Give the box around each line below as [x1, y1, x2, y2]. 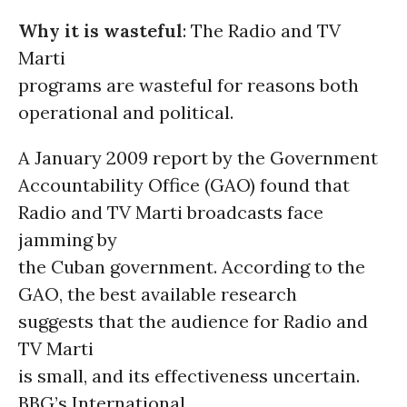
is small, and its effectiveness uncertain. [18, 364, 360, 387]
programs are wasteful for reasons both [18, 74, 359, 96]
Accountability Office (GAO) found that [18, 174, 350, 196]
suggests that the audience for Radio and [18, 310, 368, 333]
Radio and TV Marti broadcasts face [18, 201, 323, 223]
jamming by [18, 228, 117, 251]
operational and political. [18, 101, 233, 124]
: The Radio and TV [183, 19, 341, 42]
